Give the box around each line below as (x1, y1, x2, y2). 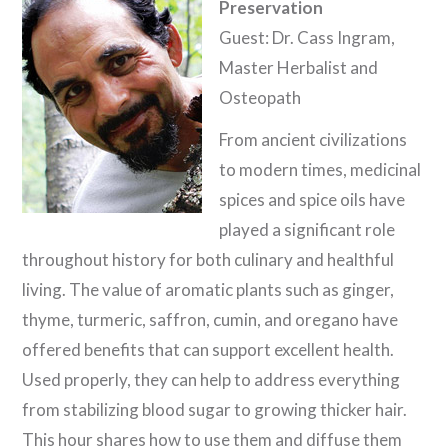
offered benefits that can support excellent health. (22, 338, 395, 360)
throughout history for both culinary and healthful (22, 248, 395, 270)
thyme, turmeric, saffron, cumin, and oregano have (22, 308, 399, 330)
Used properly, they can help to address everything (22, 368, 401, 390)
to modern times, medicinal (219, 158, 422, 180)
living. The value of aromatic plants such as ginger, (22, 278, 395, 300)
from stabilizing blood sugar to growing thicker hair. (22, 398, 408, 420)
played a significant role (219, 218, 396, 240)
